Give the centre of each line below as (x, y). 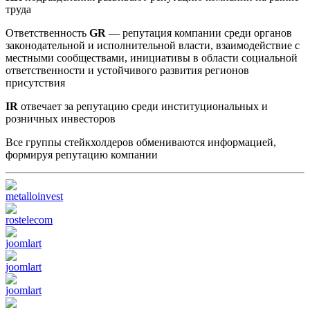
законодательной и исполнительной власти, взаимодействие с (153, 46)
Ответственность (47, 33)
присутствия (35, 83)
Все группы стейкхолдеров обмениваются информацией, (141, 143)
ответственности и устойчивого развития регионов (127, 71)
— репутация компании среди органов (200, 33)
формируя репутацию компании (82, 155)
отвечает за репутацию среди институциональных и (144, 107)
